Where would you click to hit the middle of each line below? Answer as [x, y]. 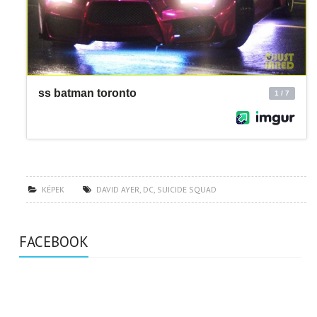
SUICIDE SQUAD [187, 189]
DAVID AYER [118, 189]
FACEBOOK [54, 241]
